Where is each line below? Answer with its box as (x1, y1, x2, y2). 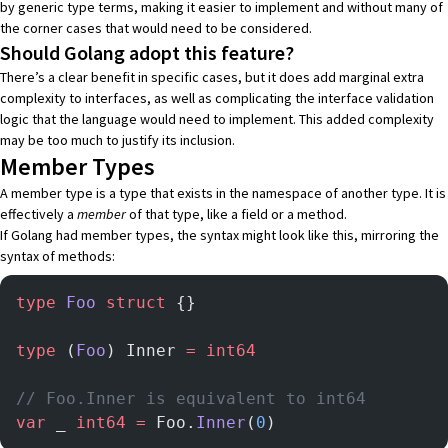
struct (96, 292, 166, 312)
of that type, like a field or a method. (126, 204, 347, 223)
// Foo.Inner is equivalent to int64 (16, 388, 366, 408)
